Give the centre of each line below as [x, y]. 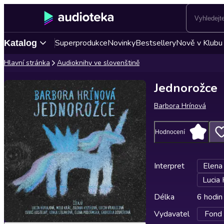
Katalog [20, 43]
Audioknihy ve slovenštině [98, 63]
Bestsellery [156, 43]
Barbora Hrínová [180, 106]
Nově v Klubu [199, 43]
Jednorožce [186, 88]
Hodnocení [170, 132]
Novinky [121, 43]
